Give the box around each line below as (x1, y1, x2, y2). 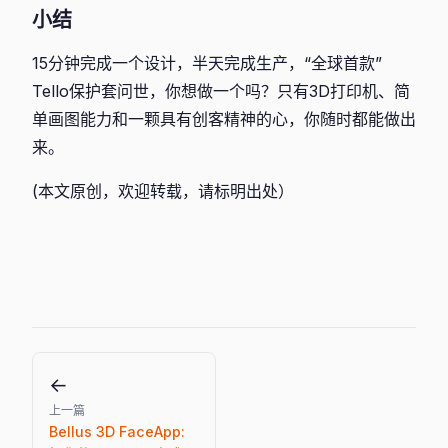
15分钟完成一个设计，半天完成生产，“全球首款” (32, 53, 382, 73)
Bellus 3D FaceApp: (49, 423, 185, 440)
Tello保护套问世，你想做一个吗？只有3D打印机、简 (32, 81, 410, 101)
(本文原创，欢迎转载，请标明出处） (32, 181, 294, 201)
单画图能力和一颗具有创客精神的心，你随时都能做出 (32, 109, 416, 129)
